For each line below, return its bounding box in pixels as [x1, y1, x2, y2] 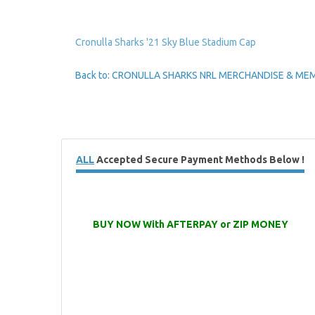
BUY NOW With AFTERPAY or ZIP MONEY [92, 219, 290, 230]
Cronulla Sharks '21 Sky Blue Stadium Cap [75, 37, 256, 48]
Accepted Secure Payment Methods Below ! [94, 154, 304, 165]
